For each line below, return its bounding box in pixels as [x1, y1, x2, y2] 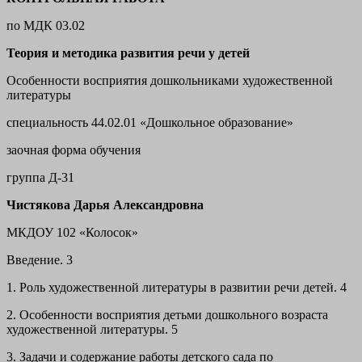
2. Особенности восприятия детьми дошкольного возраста [6, 308, 328, 322]
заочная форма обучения [6, 143, 141, 158]
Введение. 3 [6, 253, 73, 267]
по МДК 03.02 [6, 19, 85, 33]
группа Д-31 [6, 170, 74, 185]
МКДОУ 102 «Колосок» [6, 225, 138, 240]
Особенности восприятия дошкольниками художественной [6, 74, 333, 88]
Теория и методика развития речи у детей [6, 46, 250, 61]
